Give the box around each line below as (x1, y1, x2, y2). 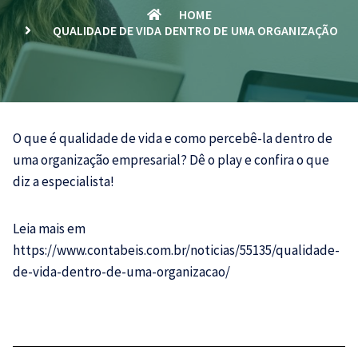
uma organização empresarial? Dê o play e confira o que (13, 151, 329, 169)
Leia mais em (13, 220, 86, 237)
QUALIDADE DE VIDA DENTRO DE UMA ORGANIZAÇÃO (52, 22, 339, 38)
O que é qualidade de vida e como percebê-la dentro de (13, 129, 332, 147)
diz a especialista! (13, 173, 114, 190)
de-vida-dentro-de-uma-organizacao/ (13, 263, 230, 280)
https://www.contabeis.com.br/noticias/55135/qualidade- (13, 241, 340, 259)
